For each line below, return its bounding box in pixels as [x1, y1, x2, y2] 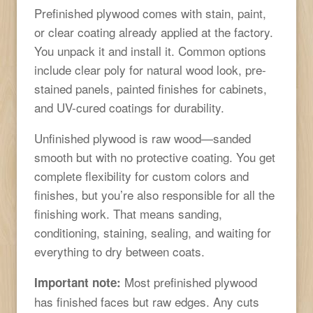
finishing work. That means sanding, [34, 204, 222, 222]
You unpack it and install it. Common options [34, 41, 266, 59]
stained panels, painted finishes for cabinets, [34, 79, 267, 97]
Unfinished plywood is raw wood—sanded [34, 129, 251, 147]
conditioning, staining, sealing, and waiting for [34, 223, 271, 241]
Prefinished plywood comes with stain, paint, [34, 3, 266, 22]
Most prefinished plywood [121, 272, 257, 291]
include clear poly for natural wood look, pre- [34, 60, 266, 78]
